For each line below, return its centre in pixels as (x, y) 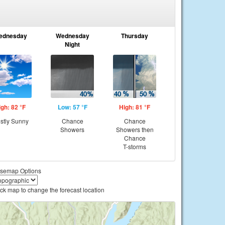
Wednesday (72, 36)
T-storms (135, 146)
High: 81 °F (135, 107)
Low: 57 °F (72, 107)
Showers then (135, 129)
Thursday (135, 36)
